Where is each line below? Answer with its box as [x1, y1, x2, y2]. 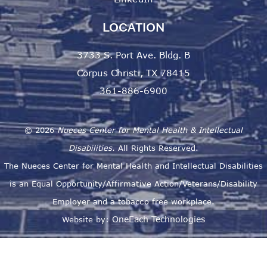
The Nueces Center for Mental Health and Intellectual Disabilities [4, 160, 263, 170]
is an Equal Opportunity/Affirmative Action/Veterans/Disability [10, 178, 257, 188]
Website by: [61, 214, 112, 224]
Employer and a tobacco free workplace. [52, 196, 215, 206]
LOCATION [102, 18, 165, 35]
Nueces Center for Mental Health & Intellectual [57, 125, 243, 135]
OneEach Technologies [111, 213, 206, 224]
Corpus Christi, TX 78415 [77, 67, 190, 78]
